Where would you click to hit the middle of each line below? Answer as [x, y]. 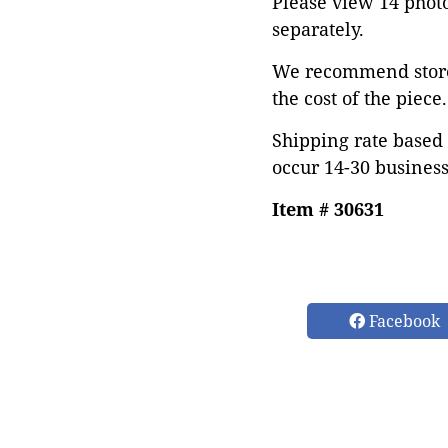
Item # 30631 [328, 209]
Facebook [402, 321]
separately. [318, 29]
